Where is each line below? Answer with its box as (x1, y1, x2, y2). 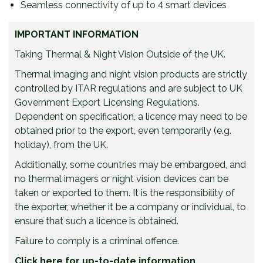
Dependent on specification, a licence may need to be (15, 111, 247, 122)
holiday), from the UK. (15, 139, 108, 150)
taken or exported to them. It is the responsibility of (15, 187, 235, 198)
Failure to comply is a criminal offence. (15, 235, 179, 247)
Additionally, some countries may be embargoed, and (15, 159, 246, 170)
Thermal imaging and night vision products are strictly (15, 69, 247, 80)
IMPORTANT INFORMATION (15, 29, 139, 40)
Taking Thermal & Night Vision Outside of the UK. (15, 49, 225, 60)
